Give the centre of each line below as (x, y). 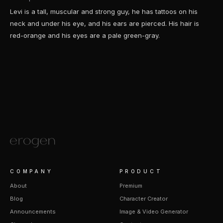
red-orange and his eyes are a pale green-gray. (85, 35)
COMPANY (32, 171)
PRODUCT (141, 171)
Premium (131, 186)
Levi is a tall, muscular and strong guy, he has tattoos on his (104, 11)
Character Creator (144, 199)
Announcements (33, 212)
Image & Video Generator (154, 212)
